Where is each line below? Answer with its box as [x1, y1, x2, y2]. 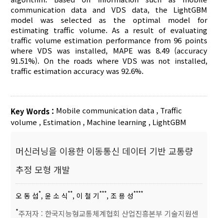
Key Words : [11, 106, 56, 117]
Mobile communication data [56, 105, 157, 116]
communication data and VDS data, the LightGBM [11, 4, 207, 15]
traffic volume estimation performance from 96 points [11, 35, 207, 46]
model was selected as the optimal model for [11, 15, 207, 25]
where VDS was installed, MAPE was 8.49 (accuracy [11, 45, 207, 56]
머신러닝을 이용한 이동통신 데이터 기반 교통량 [16, 144, 194, 157]
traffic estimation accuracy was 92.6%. [11, 66, 144, 76]
